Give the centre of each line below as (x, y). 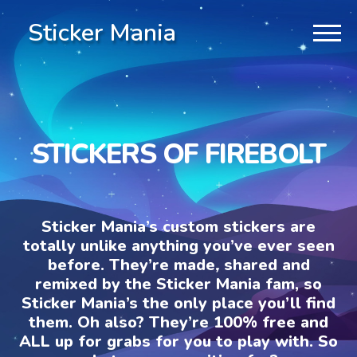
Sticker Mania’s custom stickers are (178, 226)
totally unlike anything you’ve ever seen (178, 245)
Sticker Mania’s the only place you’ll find (178, 303)
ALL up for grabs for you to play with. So (178, 341)
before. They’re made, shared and (178, 265)
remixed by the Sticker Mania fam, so (178, 284)
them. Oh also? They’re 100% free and (178, 322)
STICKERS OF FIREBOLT (178, 154)
